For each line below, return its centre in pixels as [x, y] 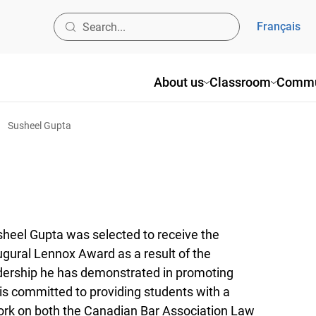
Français [279, 26]
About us [179, 82]
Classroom [240, 82]
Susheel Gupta [39, 126]
